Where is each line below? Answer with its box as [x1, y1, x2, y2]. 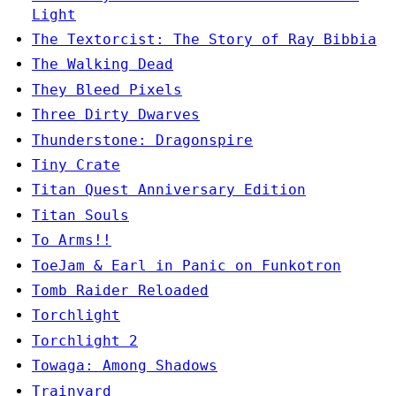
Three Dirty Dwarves [32, 106, 200, 124]
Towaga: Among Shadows [32, 357, 217, 375]
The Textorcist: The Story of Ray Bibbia [32, 31, 377, 49]
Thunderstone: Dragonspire [32, 131, 253, 148]
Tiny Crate [32, 156, 120, 174]
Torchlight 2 [32, 331, 138, 349]
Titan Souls [32, 206, 129, 224]
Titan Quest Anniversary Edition [32, 181, 306, 199]
